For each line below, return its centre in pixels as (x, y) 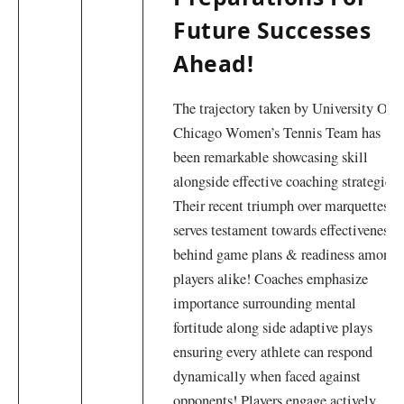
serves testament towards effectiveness (284, 230)
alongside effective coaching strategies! (288, 182)
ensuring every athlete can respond (273, 352)
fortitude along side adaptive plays (273, 328)
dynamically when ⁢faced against (267, 376)
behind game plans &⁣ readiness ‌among (286, 255)
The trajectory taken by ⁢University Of (283, 109)
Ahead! (214, 63)
